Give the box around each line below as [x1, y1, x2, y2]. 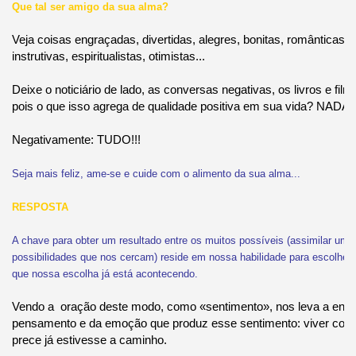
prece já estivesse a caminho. [11, 332, 167, 346]
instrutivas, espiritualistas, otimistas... [11, 48, 205, 63]
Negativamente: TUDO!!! [11, 132, 141, 146]
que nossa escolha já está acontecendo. [11, 267, 198, 280]
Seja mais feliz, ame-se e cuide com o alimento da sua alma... [11, 167, 300, 180]
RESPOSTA [11, 200, 68, 213]
